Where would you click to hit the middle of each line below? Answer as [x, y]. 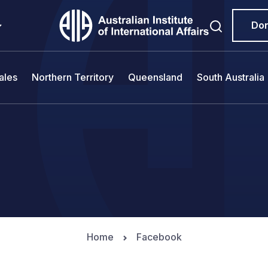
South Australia [231, 77]
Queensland [155, 77]
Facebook [159, 237]
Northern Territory [73, 77]
